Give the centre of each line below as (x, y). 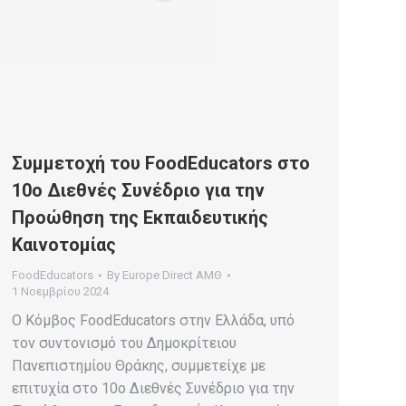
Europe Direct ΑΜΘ (172, 275)
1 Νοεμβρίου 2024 (60, 292)
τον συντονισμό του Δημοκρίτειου (124, 343)
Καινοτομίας (64, 245)
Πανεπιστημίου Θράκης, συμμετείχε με (139, 366)
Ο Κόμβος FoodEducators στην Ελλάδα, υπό (153, 321)
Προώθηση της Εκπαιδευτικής (140, 218)
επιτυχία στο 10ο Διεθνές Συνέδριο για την (153, 389)
